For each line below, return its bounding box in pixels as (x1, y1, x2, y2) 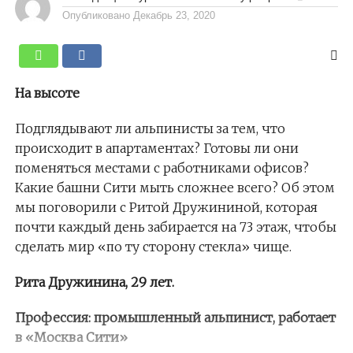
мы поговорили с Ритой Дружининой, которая (14, 199, 318, 215)
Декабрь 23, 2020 (132, 9, 215, 21)
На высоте (14, 84, 80, 101)
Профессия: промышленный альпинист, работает (14, 309, 336, 325)
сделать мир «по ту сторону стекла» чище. (14, 238, 292, 255)
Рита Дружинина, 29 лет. (14, 273, 174, 290)
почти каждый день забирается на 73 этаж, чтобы (14, 218, 336, 235)
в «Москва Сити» (14, 329, 128, 345)
